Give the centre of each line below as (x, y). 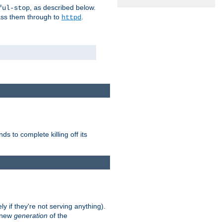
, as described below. (63, 7)
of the (57, 216)
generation (31, 216)
